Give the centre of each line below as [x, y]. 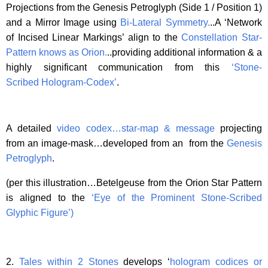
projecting [238, 128]
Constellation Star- [222, 37]
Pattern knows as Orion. [57, 52]
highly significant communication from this [119, 67]
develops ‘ [144, 261]
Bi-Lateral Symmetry [164, 22]
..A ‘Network [236, 22]
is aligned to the [49, 197]
